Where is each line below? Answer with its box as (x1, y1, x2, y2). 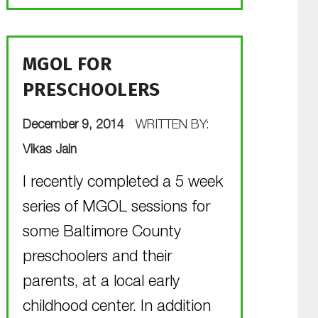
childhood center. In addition (22, 300, 211, 316)
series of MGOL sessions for (22, 200, 210, 216)
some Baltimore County (22, 225, 181, 241)
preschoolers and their (22, 250, 172, 266)
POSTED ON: (22, 108, 45, 121)
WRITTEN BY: (136, 119, 209, 133)
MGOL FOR (22, 53, 112, 76)
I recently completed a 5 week (22, 175, 223, 192)
